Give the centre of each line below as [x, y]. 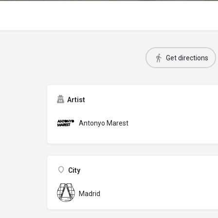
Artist [76, 100]
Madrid [90, 193]
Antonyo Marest [104, 123]
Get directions [187, 58]
